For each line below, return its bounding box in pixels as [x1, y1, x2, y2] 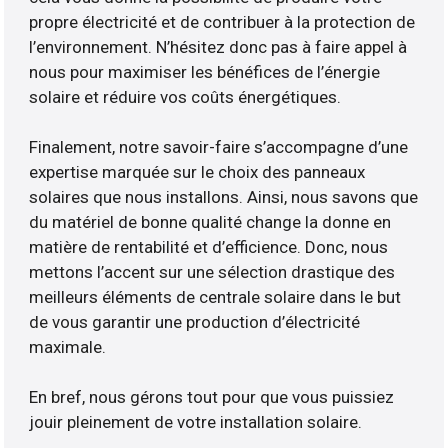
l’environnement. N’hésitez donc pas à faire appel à [29, 37, 408, 58]
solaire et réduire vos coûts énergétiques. [29, 87, 342, 108]
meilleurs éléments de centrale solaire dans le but [29, 287, 402, 308]
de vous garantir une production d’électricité [29, 312, 361, 333]
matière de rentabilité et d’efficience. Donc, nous [29, 237, 389, 258]
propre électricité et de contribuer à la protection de [29, 12, 416, 33]
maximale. [29, 337, 107, 358]
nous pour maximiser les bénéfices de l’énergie [29, 62, 381, 83]
